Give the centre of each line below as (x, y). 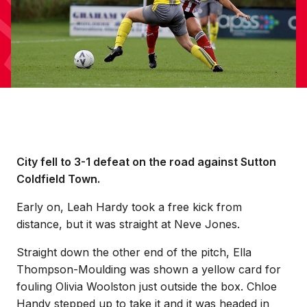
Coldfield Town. (58, 179)
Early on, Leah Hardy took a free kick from (129, 207)
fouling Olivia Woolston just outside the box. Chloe (147, 286)
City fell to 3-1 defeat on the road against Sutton (146, 162)
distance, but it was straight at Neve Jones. (128, 224)
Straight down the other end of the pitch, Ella (134, 252)
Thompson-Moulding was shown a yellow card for (149, 269)
